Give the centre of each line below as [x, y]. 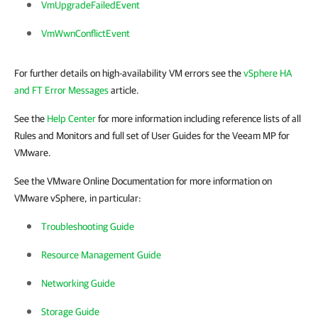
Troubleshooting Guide [88, 226]
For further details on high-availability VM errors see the [129, 73]
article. [124, 90]
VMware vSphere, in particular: [78, 198]
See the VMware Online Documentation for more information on [143, 181]
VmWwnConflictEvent [86, 33]
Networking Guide [78, 283]
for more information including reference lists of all [198, 119]
